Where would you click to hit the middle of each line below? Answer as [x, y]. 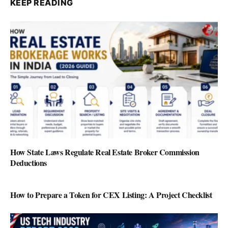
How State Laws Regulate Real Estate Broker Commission [105, 152]
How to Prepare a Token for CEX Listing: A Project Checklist [111, 194]
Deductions [28, 162]
